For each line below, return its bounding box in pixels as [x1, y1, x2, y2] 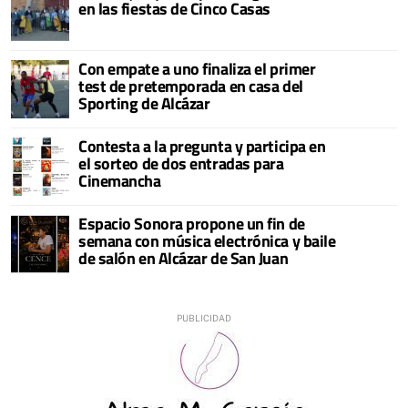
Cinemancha [78, 168, 161, 193]
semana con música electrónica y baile [78, 228, 336, 253]
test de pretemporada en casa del [78, 73, 303, 98]
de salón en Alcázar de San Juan [78, 245, 289, 270]
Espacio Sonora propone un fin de [78, 210, 305, 236]
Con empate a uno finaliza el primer [78, 56, 316, 81]
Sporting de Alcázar [78, 90, 210, 116]
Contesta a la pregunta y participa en [78, 133, 326, 158]
